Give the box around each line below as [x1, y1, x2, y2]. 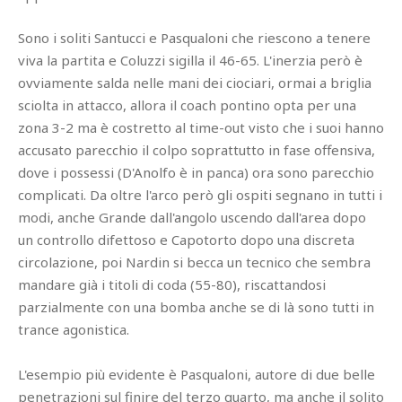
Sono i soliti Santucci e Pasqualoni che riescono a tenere [18, 28, 371, 47]
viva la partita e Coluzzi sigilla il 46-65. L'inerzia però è [18, 50, 363, 69]
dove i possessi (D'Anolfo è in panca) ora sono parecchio [18, 162, 374, 181]
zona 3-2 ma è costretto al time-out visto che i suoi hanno [18, 118, 384, 136]
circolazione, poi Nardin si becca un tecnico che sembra [18, 252, 371, 271]
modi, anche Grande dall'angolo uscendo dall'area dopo [18, 207, 366, 226]
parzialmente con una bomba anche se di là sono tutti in [18, 297, 374, 316]
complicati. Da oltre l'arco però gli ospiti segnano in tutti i [18, 185, 382, 204]
